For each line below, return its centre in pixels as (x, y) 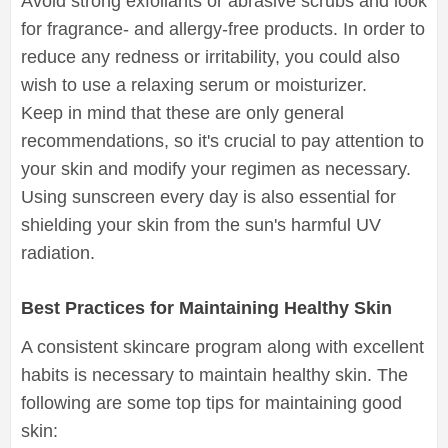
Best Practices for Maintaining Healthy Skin (206, 307)
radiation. (58, 252)
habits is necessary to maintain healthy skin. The (214, 374)
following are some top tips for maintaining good (211, 402)
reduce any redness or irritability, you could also (210, 56)
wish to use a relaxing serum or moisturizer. (194, 84)
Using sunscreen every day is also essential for (208, 196)
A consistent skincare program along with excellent (222, 346)
